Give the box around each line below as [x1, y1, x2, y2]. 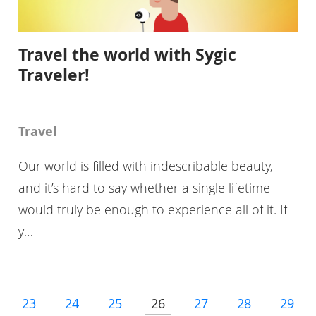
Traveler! [18, 63, 90, 87]
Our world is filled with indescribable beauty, [18, 157, 273, 175]
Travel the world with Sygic [18, 43, 236, 66]
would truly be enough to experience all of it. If [18, 201, 287, 219]
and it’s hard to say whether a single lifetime [18, 179, 270, 197]
